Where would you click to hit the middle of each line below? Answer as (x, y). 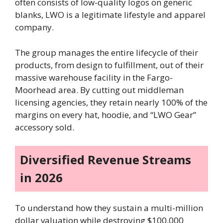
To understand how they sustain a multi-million (109, 208)
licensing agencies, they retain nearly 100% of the (111, 102)
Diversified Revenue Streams (106, 160)
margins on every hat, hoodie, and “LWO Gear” (106, 114)
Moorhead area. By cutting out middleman (99, 90)
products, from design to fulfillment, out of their (109, 65)
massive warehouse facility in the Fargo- (94, 77)
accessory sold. (45, 127)
